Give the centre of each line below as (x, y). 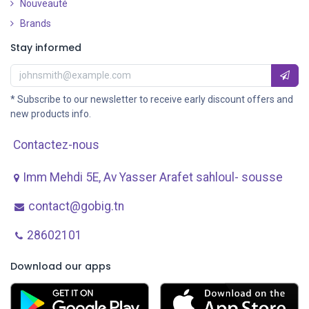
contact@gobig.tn (76, 206)
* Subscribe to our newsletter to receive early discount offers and (152, 99)
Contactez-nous (55, 144)
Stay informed (46, 47)
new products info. (51, 113)
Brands (36, 23)
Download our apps (61, 266)
